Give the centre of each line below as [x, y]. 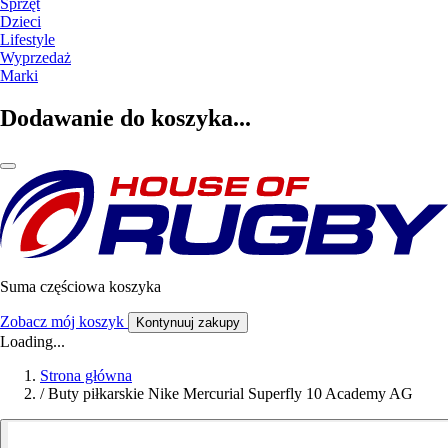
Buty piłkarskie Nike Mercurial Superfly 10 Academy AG [230, 393]
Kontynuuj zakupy [188, 322]
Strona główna [86, 375]
